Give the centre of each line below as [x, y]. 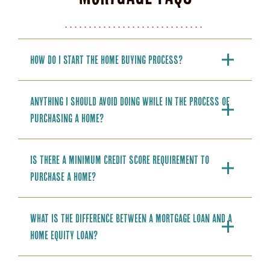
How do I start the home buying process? [106, 60]
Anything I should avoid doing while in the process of [130, 102]
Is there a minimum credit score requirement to [120, 160]
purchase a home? [63, 177]
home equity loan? [64, 235]
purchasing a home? [67, 118]
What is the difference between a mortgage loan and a [131, 218]
